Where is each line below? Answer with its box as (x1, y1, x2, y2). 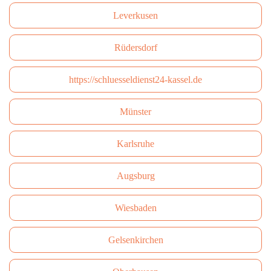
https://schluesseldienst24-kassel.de (69, 74, 202, 85)
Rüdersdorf (114, 42, 157, 53)
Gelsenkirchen (108, 235, 163, 245)
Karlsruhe (117, 139, 154, 149)
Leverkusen (113, 10, 158, 21)
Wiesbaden (114, 203, 157, 213)
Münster (120, 106, 151, 117)
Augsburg (116, 171, 155, 181)
